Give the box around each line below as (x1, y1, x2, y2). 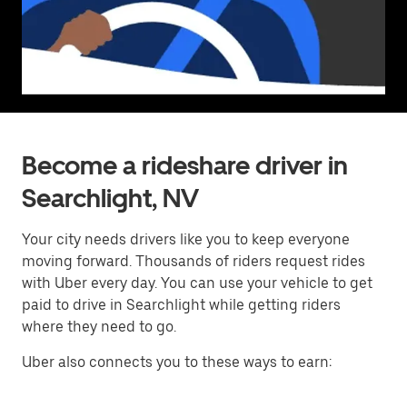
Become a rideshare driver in (22, 150, 348, 181)
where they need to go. (22, 318, 176, 335)
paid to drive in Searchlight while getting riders (22, 296, 341, 313)
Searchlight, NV (22, 183, 199, 213)
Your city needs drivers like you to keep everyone (22, 231, 350, 248)
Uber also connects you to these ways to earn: (22, 353, 332, 371)
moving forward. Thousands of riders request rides (22, 253, 365, 270)
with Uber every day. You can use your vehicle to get (22, 274, 372, 292)
